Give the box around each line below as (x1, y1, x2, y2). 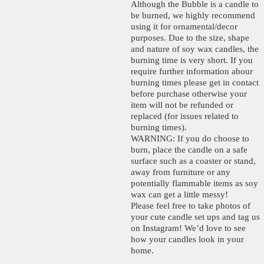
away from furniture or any (131, 167, 230, 177)
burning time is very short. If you (131, 55, 253, 65)
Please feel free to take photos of (131, 200, 250, 210)
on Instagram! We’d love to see (131, 223, 246, 233)
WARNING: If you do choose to (131, 133, 249, 143)
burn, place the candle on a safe (131, 144, 247, 154)
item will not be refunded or (131, 100, 233, 110)
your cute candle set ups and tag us (131, 212, 260, 222)
